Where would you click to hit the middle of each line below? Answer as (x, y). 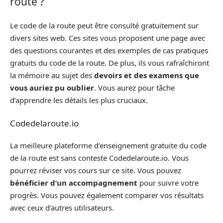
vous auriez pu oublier (52, 88)
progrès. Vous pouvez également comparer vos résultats (107, 195)
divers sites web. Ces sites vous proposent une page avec (108, 38)
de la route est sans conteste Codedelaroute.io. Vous (99, 158)
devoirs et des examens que (146, 75)
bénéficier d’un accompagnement (75, 183)
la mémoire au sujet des (51, 75)
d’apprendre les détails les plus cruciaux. (79, 100)
